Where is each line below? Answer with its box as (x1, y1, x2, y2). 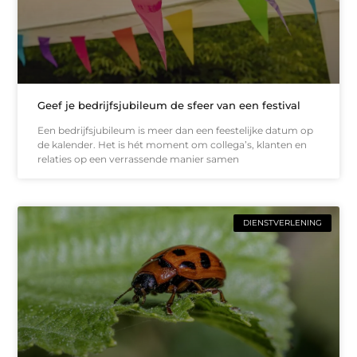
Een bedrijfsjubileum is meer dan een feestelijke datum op (37, 124, 314, 136)
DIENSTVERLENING (242, 217, 322, 228)
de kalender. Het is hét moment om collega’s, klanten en (37, 138, 308, 151)
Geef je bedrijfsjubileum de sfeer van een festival (37, 98, 301, 112)
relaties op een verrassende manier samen (37, 152, 240, 165)
